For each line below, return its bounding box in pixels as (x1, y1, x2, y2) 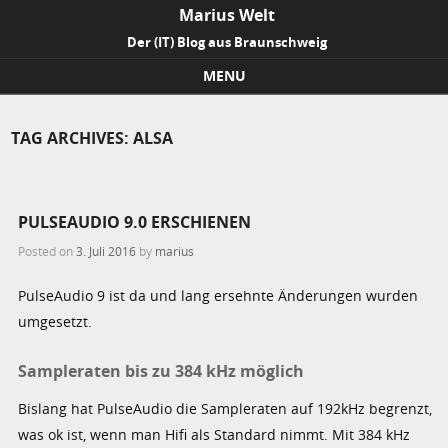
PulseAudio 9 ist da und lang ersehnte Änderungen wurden (18, 286, 419, 306)
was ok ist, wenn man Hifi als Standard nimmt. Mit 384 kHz (18, 424, 411, 444)
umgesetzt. (18, 312, 93, 332)
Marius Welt (179, 4, 275, 26)
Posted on (18, 243, 77, 260)
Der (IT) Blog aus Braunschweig (127, 33, 327, 51)
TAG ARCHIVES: (11, 126, 134, 149)
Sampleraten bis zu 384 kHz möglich (18, 360, 305, 383)
